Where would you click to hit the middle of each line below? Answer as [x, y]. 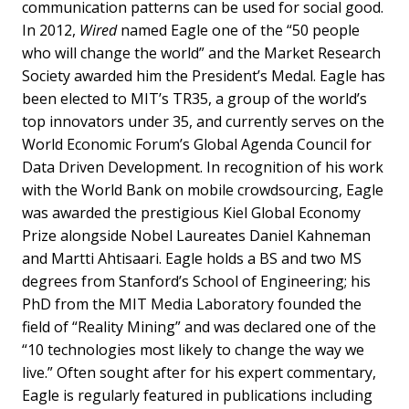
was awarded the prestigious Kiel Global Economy [191, 212]
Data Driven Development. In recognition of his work [203, 167]
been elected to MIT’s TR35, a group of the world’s [194, 98]
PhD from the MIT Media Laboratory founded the [192, 304]
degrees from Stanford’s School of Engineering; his [196, 281]
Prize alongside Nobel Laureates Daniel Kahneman [196, 235]
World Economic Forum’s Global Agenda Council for [197, 144]
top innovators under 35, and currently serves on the [203, 121]
